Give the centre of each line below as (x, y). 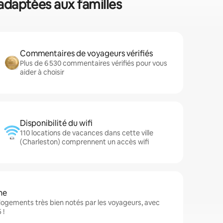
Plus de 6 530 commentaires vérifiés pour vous (94, 63)
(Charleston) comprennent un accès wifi (84, 142)
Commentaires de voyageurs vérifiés (86, 54)
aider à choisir (42, 72)
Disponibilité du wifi (56, 123)
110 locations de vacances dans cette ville (87, 133)
